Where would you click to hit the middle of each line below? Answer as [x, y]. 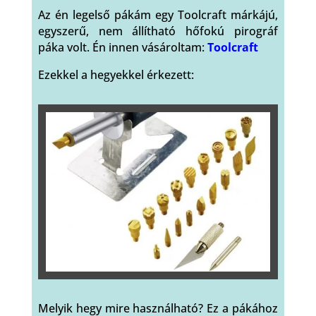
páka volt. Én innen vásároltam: [121, 47]
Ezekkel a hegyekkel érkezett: [116, 74]
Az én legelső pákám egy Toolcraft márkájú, [158, 14]
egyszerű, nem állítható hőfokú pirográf [158, 31]
